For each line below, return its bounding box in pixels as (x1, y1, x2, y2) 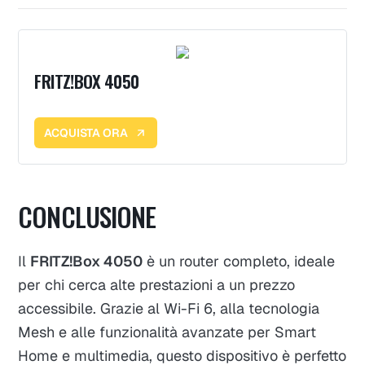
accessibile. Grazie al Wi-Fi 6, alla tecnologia (18, 298, 320, 318)
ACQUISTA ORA (44, 125, 129, 140)
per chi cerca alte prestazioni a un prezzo (18, 275, 296, 294)
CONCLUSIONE (18, 196, 156, 235)
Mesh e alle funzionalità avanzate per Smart (18, 322, 317, 341)
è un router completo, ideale (143, 251, 336, 270)
